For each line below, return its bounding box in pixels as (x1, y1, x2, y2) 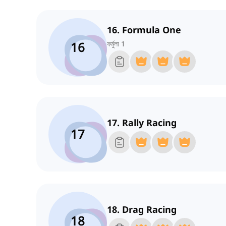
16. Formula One (107, 24, 181, 36)
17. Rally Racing (107, 117, 177, 129)
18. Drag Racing (107, 203, 177, 216)
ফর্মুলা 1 (107, 39, 125, 49)
